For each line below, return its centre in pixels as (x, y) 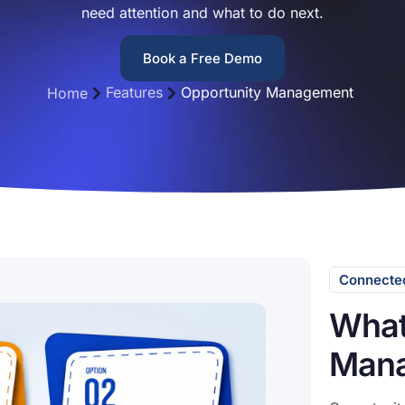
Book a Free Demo (202, 59)
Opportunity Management (267, 93)
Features (134, 93)
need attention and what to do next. (202, 13)
